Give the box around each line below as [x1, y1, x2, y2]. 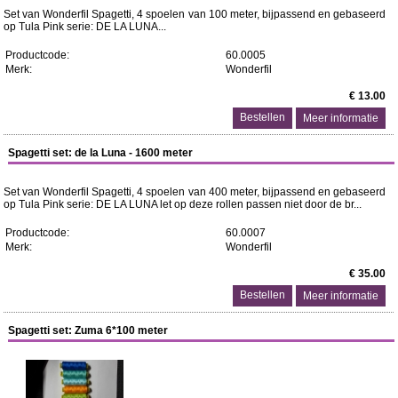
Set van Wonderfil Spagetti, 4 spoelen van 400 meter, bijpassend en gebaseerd [3, 186, 386, 198]
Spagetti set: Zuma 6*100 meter [8, 324, 169, 337]
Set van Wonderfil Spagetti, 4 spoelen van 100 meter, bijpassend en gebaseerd [3, 8, 386, 20]
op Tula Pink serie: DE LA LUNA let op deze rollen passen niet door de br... [3, 198, 362, 211]
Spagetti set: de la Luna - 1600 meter [8, 147, 194, 159]
